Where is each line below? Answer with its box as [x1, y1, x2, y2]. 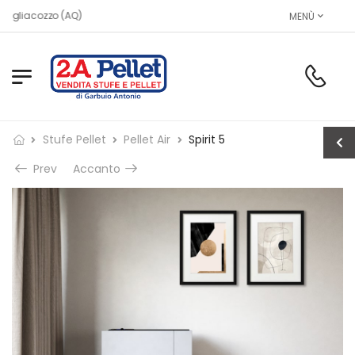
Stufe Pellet [42, 131, 106, 147]
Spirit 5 [188, 131, 225, 147]
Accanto [73, 160, 124, 177]
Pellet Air [124, 131, 171, 147]
